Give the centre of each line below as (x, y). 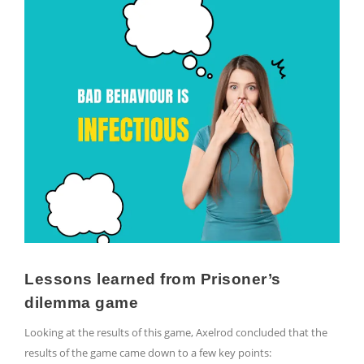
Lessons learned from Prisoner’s (153, 279)
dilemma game (81, 303)
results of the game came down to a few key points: (148, 353)
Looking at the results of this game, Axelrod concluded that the (176, 333)
